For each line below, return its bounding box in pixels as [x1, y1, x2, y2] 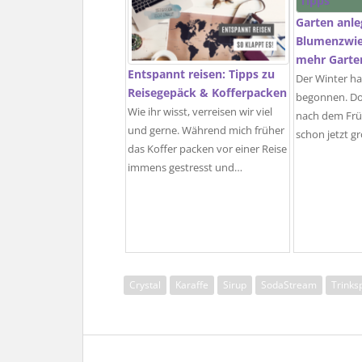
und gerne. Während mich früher [128, 123, 284, 137]
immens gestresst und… [128, 160, 242, 175]
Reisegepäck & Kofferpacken [128, 84, 287, 100]
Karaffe [175, 278, 208, 292]
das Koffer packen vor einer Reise [128, 141, 287, 156]
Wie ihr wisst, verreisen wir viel [128, 104, 272, 119]
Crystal [129, 278, 161, 292]
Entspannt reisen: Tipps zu [128, 65, 275, 82]
